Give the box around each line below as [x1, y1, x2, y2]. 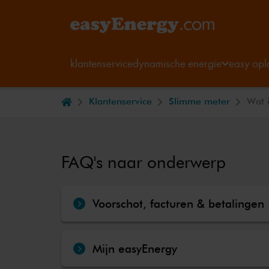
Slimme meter [169, 95, 230, 107]
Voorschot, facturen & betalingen [92, 196, 264, 210]
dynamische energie [133, 56, 222, 71]
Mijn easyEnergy [92, 241, 177, 255]
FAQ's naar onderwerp [61, 152, 226, 172]
